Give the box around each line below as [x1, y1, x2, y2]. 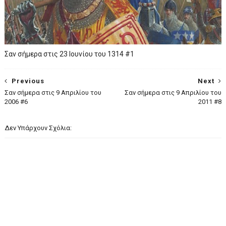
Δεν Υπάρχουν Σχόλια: [4, 124, 72, 132]
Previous [11, 77, 44, 85]
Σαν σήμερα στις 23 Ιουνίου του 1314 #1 [4, 50, 134, 58]
